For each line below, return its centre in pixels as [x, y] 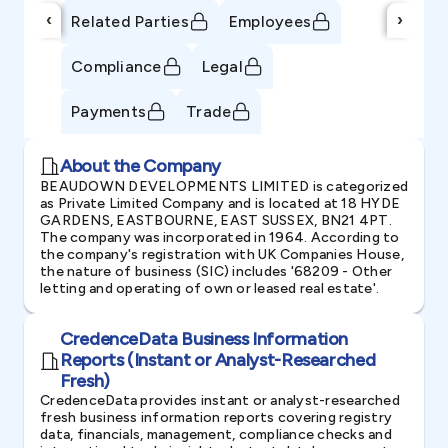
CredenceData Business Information [204, 339]
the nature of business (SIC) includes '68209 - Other [216, 271]
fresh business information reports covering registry [216, 417]
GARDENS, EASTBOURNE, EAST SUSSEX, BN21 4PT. [216, 220]
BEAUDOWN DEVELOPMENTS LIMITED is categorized [224, 186]
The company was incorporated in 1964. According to [220, 237]
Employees [269, 21]
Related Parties [130, 21]
